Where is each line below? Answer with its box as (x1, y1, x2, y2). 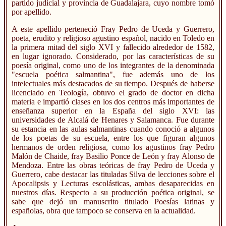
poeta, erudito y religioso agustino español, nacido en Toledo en (12, 34, 214, 43)
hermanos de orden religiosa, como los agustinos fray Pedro (12, 143, 214, 152)
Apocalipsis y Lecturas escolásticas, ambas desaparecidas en (12, 179, 214, 188)
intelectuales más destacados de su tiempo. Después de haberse (12, 79, 214, 88)
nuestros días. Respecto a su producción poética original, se (12, 188, 214, 197)
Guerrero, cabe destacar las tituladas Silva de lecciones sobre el (12, 170, 214, 179)
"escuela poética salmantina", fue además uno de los (12, 70, 214, 79)
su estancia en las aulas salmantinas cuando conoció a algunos (12, 125, 214, 134)
